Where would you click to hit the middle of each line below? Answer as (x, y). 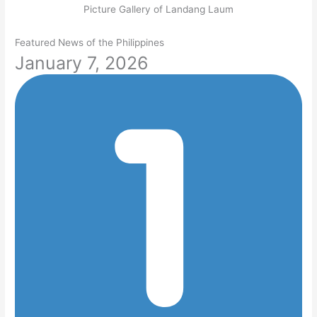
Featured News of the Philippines (90, 42)
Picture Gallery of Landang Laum (158, 9)
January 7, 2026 (82, 63)
